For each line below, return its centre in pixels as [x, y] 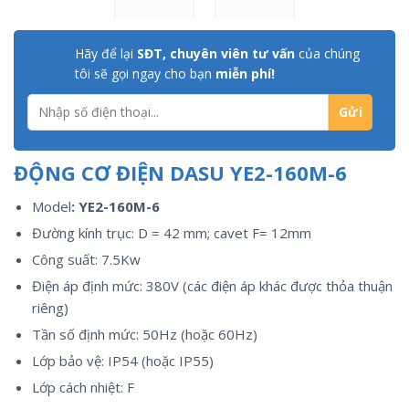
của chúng [327, 53]
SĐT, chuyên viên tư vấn [214, 53]
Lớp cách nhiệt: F [83, 387]
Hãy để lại [104, 53]
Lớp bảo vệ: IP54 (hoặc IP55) [122, 360]
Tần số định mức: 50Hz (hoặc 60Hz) [144, 334]
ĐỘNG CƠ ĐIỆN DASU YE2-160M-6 [180, 172]
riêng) [50, 307]
